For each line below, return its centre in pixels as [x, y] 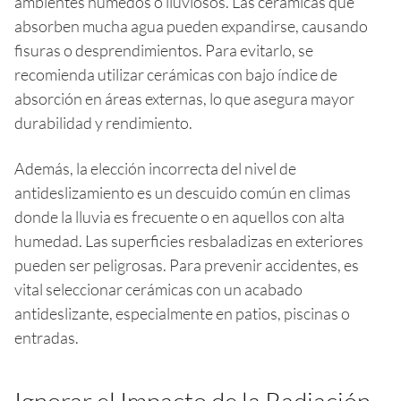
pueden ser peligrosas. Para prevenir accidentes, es [187, 264]
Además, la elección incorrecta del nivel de [155, 168]
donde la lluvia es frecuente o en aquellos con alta [179, 216]
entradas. [47, 337]
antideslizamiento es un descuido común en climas [183, 192]
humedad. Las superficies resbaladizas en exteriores [189, 240]
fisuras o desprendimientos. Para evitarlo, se [164, 50]
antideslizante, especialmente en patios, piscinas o [182, 313]
